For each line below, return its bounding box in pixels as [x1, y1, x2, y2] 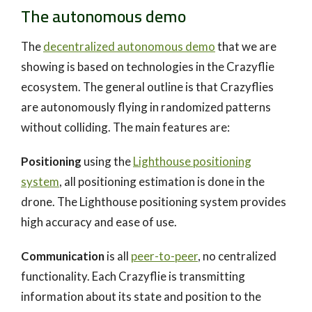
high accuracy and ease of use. [21, 214, 177, 229]
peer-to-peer [131, 248, 198, 263]
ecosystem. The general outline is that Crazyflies [21, 79, 274, 94]
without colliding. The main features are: [21, 119, 230, 134]
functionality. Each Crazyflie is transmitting [21, 268, 245, 283]
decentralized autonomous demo [43, 38, 215, 54]
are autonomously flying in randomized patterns [21, 99, 271, 114]
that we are [215, 38, 276, 54]
